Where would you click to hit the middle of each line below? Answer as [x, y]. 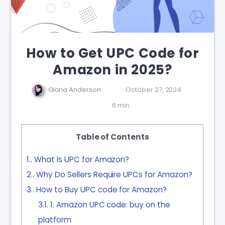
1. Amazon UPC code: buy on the [109, 205]
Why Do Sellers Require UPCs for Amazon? [115, 175]
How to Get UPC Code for [113, 53]
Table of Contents [113, 137]
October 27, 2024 [153, 90]
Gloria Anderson [75, 90]
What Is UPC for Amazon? [83, 160]
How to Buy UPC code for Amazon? [102, 190]
